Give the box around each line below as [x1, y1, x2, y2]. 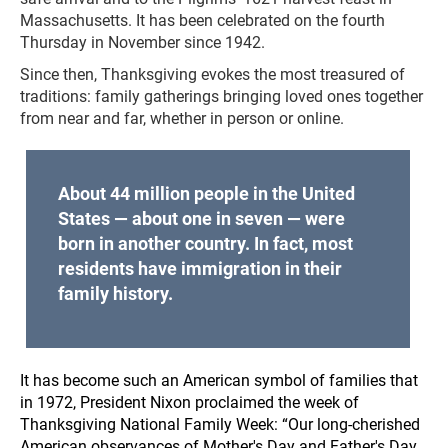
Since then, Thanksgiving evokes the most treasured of [20, 65, 405, 84]
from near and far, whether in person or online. [20, 109, 344, 128]
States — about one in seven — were [57, 208, 345, 229]
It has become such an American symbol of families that [20, 371, 418, 391]
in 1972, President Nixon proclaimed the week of [20, 393, 359, 413]
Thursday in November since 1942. [20, 33, 265, 52]
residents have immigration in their [57, 258, 342, 279]
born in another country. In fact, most [57, 233, 353, 254]
